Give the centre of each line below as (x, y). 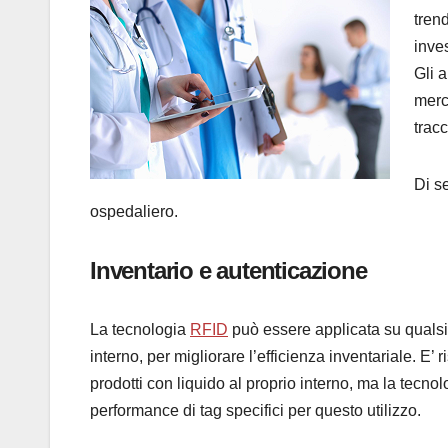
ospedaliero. (134, 212)
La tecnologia (140, 330)
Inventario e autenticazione (228, 271)
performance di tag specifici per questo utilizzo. (255, 411)
